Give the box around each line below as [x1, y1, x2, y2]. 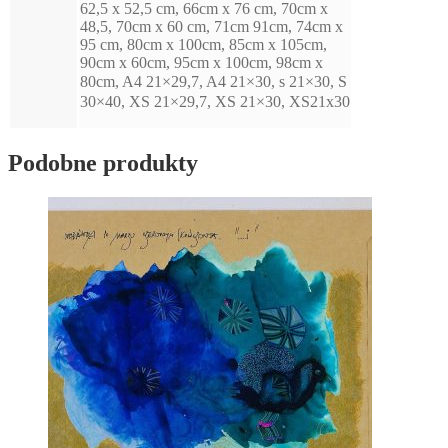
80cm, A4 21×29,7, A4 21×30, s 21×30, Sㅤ [80, 73, 347, 91]
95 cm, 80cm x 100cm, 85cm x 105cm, [80, 36, 327, 54]
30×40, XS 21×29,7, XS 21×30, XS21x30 [80, 93, 350, 111]
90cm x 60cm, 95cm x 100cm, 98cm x [80, 54, 323, 72]
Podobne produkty [8, 150, 198, 177]
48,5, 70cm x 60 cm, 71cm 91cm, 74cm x [80, 18, 343, 36]
